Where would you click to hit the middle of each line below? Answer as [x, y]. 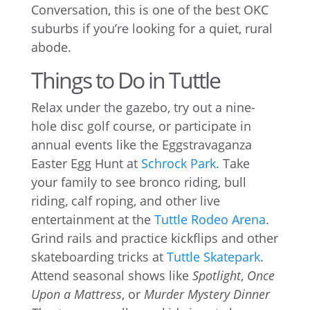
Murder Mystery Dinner [207, 294]
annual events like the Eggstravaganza [141, 145]
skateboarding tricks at [99, 257]
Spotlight [216, 275]
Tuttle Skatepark [213, 257]
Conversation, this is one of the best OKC [149, 10]
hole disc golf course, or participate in [141, 126]
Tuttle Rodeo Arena [210, 219]
